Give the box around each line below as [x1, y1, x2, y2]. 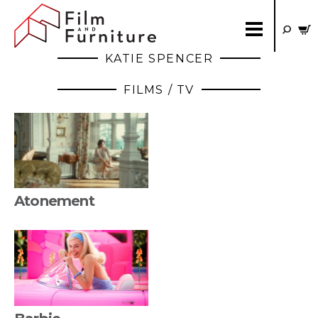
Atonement [14, 192, 94, 210]
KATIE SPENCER [104, 52, 214, 65]
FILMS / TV [124, 83, 194, 97]
